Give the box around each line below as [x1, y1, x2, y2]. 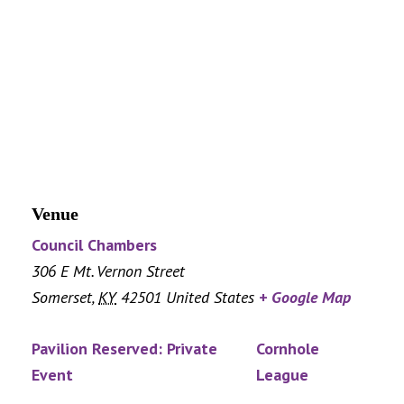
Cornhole [256, 338, 320, 360]
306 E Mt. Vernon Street [32, 261, 185, 282]
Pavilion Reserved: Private [32, 338, 217, 360]
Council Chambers [32, 234, 157, 256]
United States [166, 287, 254, 308]
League [256, 364, 309, 386]
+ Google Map [259, 287, 351, 308]
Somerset [32, 287, 92, 308]
